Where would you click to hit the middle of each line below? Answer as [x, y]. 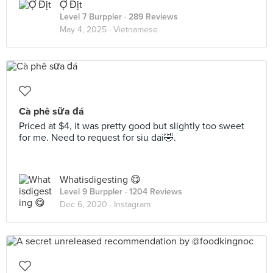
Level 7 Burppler [91, 17]
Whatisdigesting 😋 [100, 180]
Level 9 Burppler [91, 192]
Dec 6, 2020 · [87, 204]
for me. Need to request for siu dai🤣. [97, 138]
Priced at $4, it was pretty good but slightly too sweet [132, 126]
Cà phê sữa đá [51, 112]
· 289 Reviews [150, 17]
